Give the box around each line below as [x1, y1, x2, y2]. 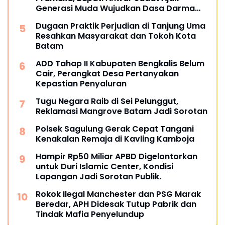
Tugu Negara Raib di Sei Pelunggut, [36, 95, 178, 107]
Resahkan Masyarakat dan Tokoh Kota [36, 30, 196, 42]
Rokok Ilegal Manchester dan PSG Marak [36, 188, 201, 200]
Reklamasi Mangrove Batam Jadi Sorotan [36, 105, 207, 118]
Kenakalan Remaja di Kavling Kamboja [36, 133, 194, 145]
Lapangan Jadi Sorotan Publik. [36, 171, 161, 183]
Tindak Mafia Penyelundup [36, 208, 144, 220]
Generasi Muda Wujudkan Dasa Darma [36, 3, 195, 15]
